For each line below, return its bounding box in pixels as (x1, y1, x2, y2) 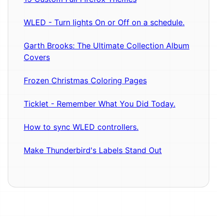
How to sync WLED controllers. (24, 122, 139, 132)
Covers (24, 52, 50, 62)
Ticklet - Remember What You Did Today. (24, 99, 175, 109)
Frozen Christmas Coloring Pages (24, 76, 147, 86)
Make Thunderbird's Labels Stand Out (24, 145, 162, 155)
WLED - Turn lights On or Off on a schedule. (24, 17, 185, 28)
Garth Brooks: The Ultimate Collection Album (24, 41, 189, 51)
